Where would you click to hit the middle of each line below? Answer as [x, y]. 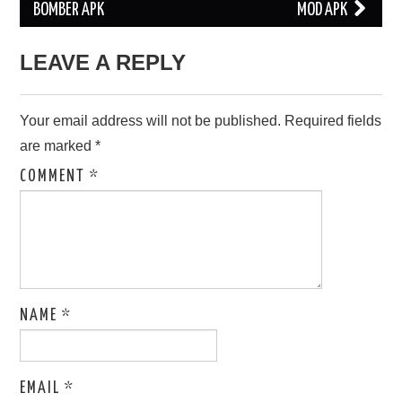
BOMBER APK [69, 11]
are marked [58, 146]
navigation [77, 25]
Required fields [333, 121]
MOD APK [323, 11]
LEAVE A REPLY [103, 63]
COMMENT [55, 177]
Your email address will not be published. [151, 121]
